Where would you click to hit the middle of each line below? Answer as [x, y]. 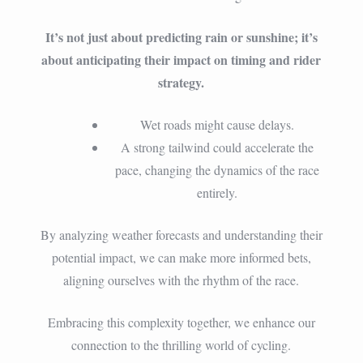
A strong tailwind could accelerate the [217, 147]
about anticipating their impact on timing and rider [181, 59]
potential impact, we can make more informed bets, [181, 257]
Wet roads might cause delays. [217, 124]
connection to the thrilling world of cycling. [181, 344]
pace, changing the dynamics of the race [217, 169]
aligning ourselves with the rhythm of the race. [181, 280]
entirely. [217, 192]
